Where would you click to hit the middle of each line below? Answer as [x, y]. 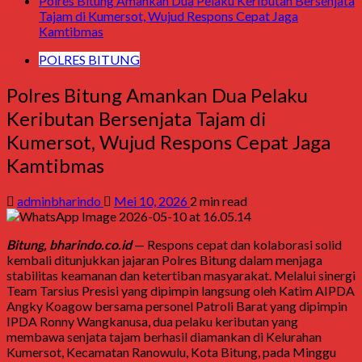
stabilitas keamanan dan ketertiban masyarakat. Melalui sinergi [181, 275]
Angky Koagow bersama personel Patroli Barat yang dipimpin [177, 305]
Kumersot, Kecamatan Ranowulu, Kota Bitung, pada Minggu [171, 351]
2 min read [219, 200]
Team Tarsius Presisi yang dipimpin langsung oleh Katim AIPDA [181, 290]
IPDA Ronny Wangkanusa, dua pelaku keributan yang [152, 321]
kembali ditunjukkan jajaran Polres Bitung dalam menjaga [164, 259]
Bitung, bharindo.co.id [69, 244]
